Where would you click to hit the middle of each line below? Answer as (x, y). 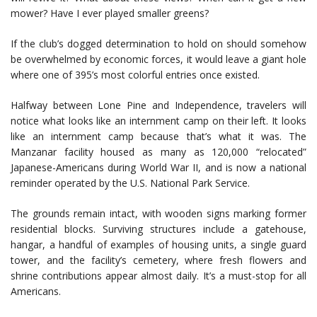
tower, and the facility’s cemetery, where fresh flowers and (158, 260)
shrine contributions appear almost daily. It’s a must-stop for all (158, 276)
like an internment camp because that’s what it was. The (158, 137)
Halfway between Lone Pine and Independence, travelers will (158, 105)
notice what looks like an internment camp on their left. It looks (158, 121)
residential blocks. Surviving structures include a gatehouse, (158, 229)
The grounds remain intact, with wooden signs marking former (158, 214)
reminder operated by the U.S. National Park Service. (130, 183)
